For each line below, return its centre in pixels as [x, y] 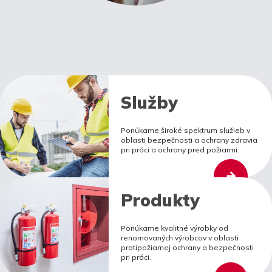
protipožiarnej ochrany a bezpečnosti [188, 248]
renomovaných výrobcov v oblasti [180, 238]
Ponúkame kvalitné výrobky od [175, 228]
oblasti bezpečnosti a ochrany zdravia [189, 140]
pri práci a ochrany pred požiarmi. [180, 149]
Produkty [161, 200]
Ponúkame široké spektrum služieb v [186, 130]
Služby [150, 102]
